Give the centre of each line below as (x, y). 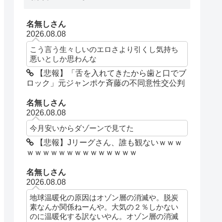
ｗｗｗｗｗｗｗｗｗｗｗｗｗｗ (82, 153)
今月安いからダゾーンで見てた (82, 128)
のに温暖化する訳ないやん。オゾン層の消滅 (104, 217)
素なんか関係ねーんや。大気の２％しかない (104, 207)
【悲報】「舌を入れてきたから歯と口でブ (110, 73)
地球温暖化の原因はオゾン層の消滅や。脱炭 (104, 198)
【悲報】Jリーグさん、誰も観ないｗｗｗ (108, 143)
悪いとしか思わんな (63, 58)
